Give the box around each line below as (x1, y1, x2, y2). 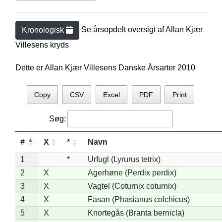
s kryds (44, 41, 69, 49)
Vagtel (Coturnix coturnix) (87, 181, 176, 190)
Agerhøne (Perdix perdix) (87, 168, 176, 177)
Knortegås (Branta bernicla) (87, 208, 184, 217)
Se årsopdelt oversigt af (81, 25, 166, 34)
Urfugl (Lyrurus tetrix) (87, 155, 161, 164)
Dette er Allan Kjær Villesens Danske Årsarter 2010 (15, 63, 195, 72)
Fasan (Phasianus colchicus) (87, 195, 190, 204)
